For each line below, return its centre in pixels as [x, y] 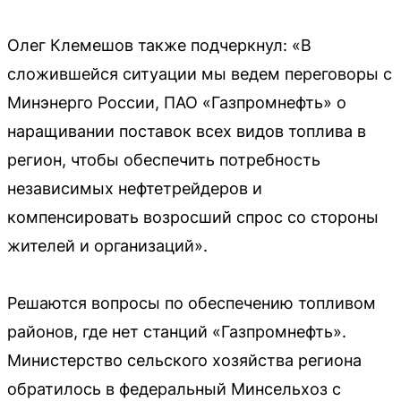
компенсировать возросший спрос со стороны [193, 217]
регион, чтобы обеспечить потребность [164, 159]
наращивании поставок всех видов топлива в [187, 131]
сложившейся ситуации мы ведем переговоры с [200, 73]
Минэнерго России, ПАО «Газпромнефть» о [177, 102]
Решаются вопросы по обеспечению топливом [192, 303]
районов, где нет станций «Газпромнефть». [177, 331]
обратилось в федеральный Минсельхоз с [174, 388]
